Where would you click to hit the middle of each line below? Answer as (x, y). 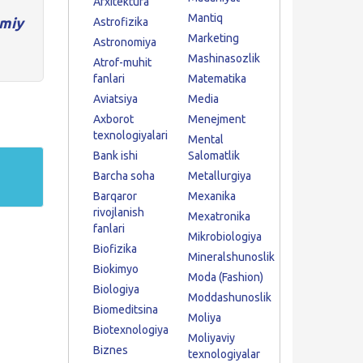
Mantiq (205, 18)
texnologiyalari (130, 135)
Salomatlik (214, 156)
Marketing (213, 38)
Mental (205, 139)
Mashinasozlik (224, 58)
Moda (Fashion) (225, 277)
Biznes (110, 350)
